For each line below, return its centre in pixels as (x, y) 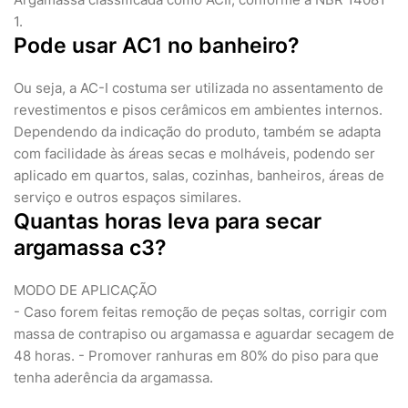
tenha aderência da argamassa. (113, 378)
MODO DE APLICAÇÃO (85, 291)
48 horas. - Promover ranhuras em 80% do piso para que (196, 356)
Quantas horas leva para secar (168, 222)
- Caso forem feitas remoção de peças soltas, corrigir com (200, 312)
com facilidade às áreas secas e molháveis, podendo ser (194, 154)
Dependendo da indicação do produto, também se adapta (197, 132)
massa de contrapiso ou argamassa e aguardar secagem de (204, 334)
